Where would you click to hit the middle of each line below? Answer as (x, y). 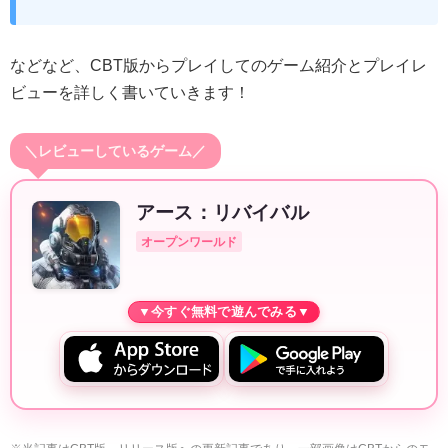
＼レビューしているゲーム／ (115, 150)
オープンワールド (189, 241)
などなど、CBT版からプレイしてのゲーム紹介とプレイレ (218, 66)
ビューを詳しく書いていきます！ (130, 93)
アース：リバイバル (222, 212)
